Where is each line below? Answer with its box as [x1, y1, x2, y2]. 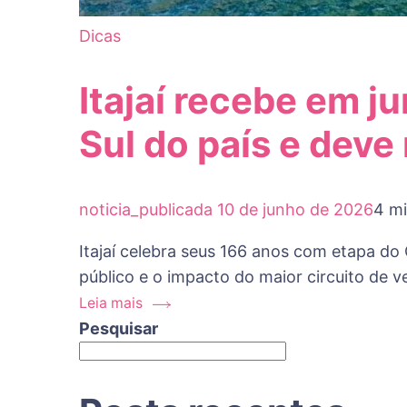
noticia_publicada [79, 199, 213, 219]
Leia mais [79, 293, 143, 312]
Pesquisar [79, 318, 158, 338]
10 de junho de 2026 [217, 199, 373, 219]
